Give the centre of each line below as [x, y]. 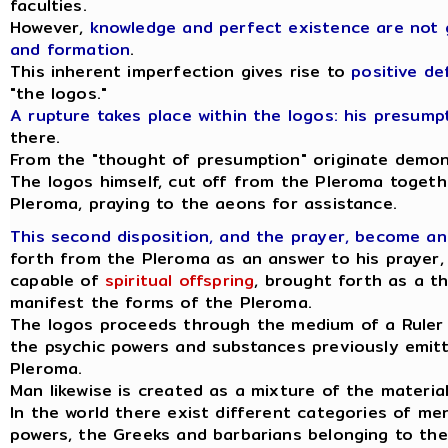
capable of [57, 280]
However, [50, 27]
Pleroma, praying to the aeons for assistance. [203, 203]
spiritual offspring [179, 280]
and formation [70, 49]
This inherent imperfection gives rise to [181, 71]
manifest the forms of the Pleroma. [161, 302]
